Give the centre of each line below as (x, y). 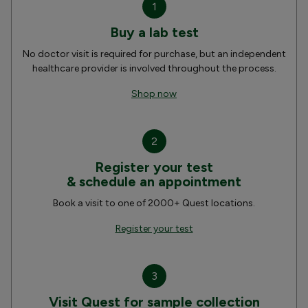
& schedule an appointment (154, 181)
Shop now (154, 93)
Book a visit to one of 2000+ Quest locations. (154, 203)
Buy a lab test (154, 32)
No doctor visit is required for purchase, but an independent (154, 54)
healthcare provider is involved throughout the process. (154, 68)
